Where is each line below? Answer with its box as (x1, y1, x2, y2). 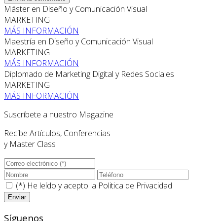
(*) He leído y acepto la (14, 180, 98, 191)
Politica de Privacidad (98, 180, 172, 191)
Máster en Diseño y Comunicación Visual (4, 3, 147, 14)
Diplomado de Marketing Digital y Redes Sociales (4, 68, 174, 79)
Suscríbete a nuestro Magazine (4, 109, 113, 120)
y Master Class (4, 138, 56, 149)
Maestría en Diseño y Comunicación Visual (4, 36, 153, 47)
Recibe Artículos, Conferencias (4, 127, 110, 139)
